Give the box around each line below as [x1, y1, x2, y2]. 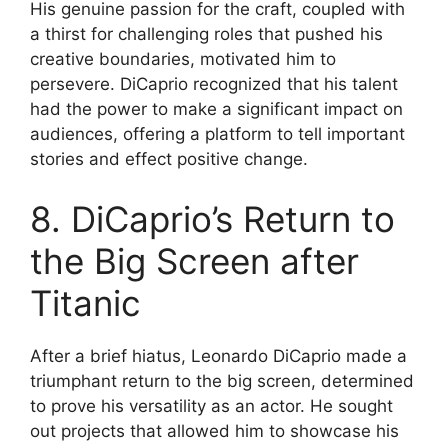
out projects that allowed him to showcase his [30, 420, 399, 441]
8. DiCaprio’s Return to [30, 197, 395, 240]
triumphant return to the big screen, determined [30, 370, 414, 391]
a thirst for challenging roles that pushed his [30, 24, 383, 45]
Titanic [30, 281, 141, 324]
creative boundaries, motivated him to [30, 49, 336, 70]
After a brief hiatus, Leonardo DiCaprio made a [30, 345, 407, 366]
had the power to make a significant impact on [30, 99, 403, 120]
